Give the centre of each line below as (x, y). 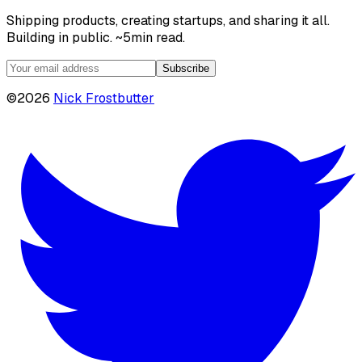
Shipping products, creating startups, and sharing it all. (168, 20)
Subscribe (186, 68)
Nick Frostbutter (104, 98)
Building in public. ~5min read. (96, 37)
